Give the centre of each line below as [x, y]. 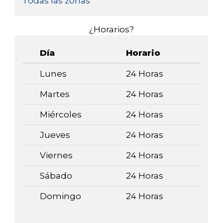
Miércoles [61, 115]
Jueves [55, 135]
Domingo [60, 196]
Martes [55, 94]
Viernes [56, 156]
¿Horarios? [111, 30]
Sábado [56, 176]
